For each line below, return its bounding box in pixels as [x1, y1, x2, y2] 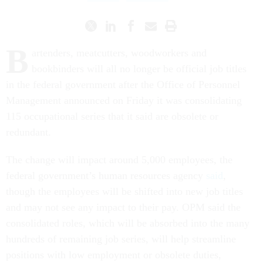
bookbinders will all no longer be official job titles [32, 62, 247, 75]
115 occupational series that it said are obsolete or [6, 110, 218, 122]
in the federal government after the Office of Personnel [6, 78, 240, 90]
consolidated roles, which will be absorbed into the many [6, 217, 249, 229]
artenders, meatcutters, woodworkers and [32, 46, 207, 59]
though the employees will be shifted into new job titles [6, 185, 243, 197]
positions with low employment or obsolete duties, [6, 248, 221, 261]
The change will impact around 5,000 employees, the [6, 153, 232, 166]
